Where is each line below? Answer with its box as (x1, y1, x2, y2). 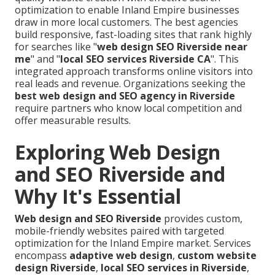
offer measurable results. (15, 114, 131, 128)
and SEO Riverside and (15, 161, 225, 188)
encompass (15, 249, 69, 263)
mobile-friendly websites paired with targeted (15, 224, 224, 238)
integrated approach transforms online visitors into (15, 64, 253, 79)
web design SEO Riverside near (97, 40, 247, 54)
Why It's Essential (15, 183, 181, 210)
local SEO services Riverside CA (60, 52, 211, 66)
